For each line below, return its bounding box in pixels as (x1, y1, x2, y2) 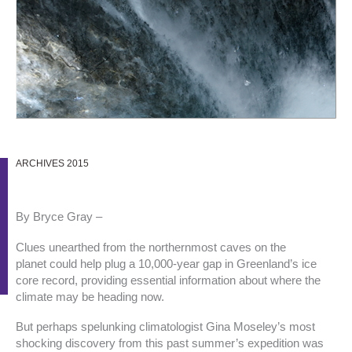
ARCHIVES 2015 (16, 158, 89, 170)
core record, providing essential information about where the (16, 273, 321, 287)
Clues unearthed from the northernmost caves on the (16, 240, 286, 254)
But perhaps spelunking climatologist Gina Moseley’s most (16, 321, 315, 334)
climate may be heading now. (16, 290, 164, 303)
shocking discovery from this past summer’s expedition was (16, 337, 324, 350)
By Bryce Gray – (16, 211, 102, 224)
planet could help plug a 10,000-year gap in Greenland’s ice (16, 257, 317, 270)
